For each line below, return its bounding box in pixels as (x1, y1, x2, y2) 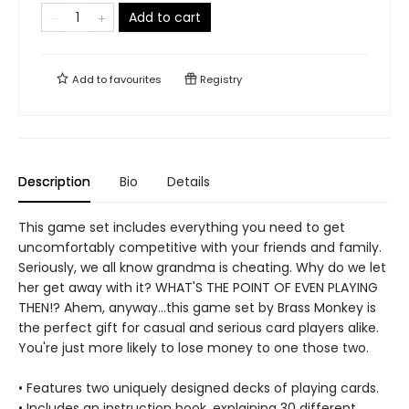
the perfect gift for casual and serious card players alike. (18, 319, 379, 337)
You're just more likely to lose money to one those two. (18, 339, 369, 357)
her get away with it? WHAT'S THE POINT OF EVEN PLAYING (18, 278, 378, 297)
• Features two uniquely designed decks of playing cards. (18, 379, 379, 397)
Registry (197, 72, 242, 87)
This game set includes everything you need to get (18, 218, 345, 236)
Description (18, 173, 90, 191)
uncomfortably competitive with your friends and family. (18, 238, 382, 257)
